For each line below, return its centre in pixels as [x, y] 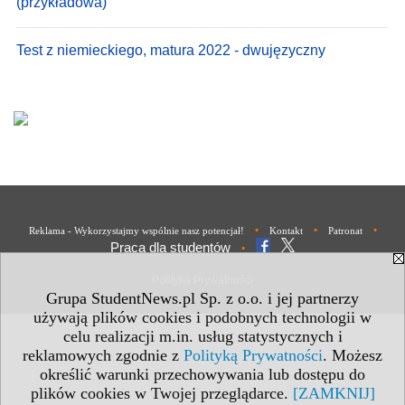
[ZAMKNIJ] [334, 393]
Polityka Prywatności [202, 280]
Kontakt [286, 230]
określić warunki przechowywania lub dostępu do [202, 374]
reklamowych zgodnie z [103, 355]
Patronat [345, 230]
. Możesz [353, 355]
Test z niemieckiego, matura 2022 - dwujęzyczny [171, 50]
